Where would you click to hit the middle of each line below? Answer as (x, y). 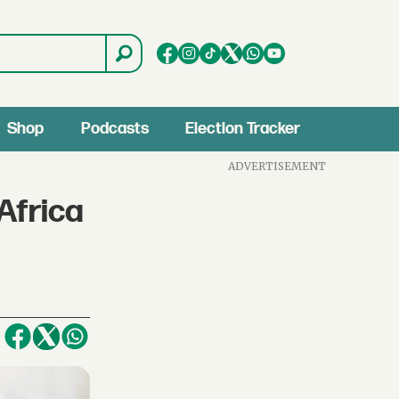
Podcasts (114, 129)
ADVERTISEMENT (277, 166)
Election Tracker (243, 129)
